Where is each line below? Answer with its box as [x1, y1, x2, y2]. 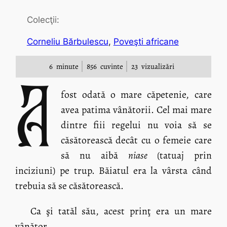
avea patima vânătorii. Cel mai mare [60, 103, 212, 117]
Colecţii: [26, 15, 59, 25]
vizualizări [139, 61, 174, 72]
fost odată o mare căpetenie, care [60, 88, 212, 102]
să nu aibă [60, 148, 128, 163]
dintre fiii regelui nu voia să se [60, 118, 212, 132]
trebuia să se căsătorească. [15, 179, 124, 193]
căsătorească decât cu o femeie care [60, 133, 212, 147]
